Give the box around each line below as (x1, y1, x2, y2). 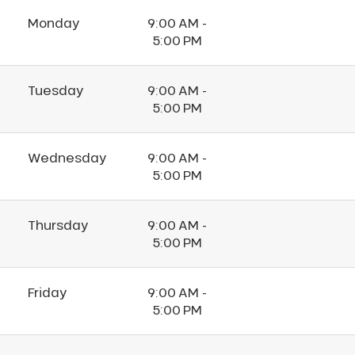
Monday (28, 14, 79, 32)
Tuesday (28, 82, 83, 99)
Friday (28, 284, 67, 301)
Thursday (28, 216, 88, 234)
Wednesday (28, 149, 106, 166)
